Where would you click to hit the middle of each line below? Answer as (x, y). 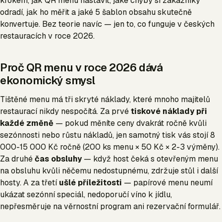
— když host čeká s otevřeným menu (150, 159)
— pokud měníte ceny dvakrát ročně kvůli (130, 123)
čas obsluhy (58, 159)
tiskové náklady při (169, 111)
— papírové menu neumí (167, 183)
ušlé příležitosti (90, 183)
